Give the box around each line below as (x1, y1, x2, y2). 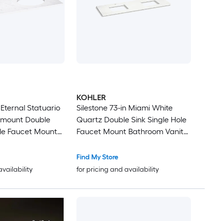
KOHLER (76, 93, 106, 103)
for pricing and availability (76, 165, 159, 174)
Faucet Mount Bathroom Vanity (76, 127, 187, 137)
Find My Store (76, 153, 118, 162)
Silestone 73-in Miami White (76, 103, 173, 113)
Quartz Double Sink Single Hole (76, 115, 186, 125)
